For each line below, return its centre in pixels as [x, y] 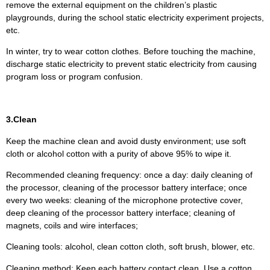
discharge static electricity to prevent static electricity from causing [131, 64]
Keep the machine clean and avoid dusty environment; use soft [126, 141]
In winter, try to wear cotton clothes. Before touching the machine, [131, 52]
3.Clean [21, 120]
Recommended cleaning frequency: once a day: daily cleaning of [129, 174]
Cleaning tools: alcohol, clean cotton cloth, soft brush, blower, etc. [130, 247]
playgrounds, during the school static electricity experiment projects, [135, 18]
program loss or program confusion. [74, 77]
